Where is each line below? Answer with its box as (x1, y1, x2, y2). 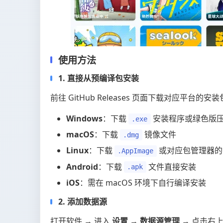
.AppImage (117, 147, 154, 155)
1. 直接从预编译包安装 (58, 72, 139, 84)
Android (66, 161, 98, 172)
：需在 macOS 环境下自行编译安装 (80, 177, 206, 188)
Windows (66, 112, 103, 124)
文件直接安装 (146, 161, 196, 172)
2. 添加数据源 (58, 196, 107, 207)
